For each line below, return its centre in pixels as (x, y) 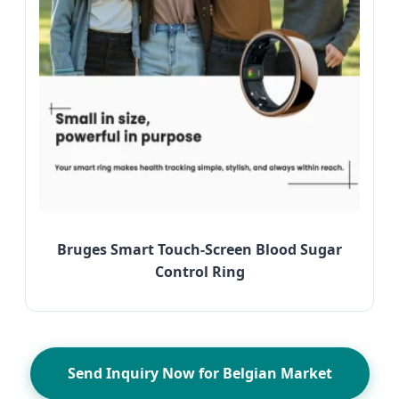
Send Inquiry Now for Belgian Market (199, 374)
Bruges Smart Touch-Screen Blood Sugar (199, 250)
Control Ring (199, 272)
